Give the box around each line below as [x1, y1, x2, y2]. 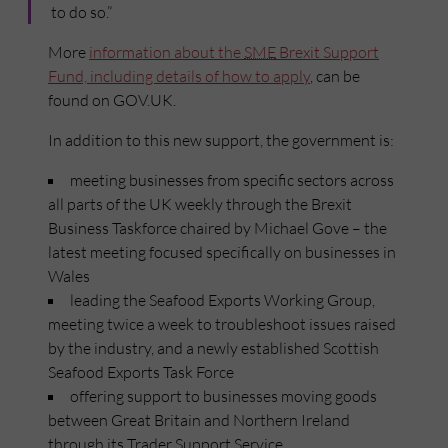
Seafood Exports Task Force [48, 362, 234, 383]
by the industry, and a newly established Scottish [48, 338, 379, 359]
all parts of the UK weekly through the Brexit [48, 194, 352, 215]
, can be [310, 66, 360, 87]
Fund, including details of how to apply [48, 66, 310, 87]
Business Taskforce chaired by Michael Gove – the [48, 218, 387, 239]
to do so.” [51, 2, 112, 23]
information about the [89, 42, 244, 63]
